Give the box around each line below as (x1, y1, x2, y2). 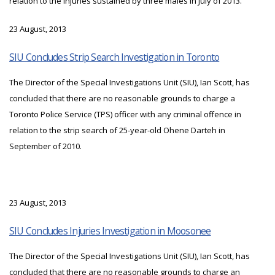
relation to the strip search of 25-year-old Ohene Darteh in (9, 125, 225, 136)
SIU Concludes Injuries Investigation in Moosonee (9, 224, 211, 238)
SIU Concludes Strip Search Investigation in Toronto (9, 50, 220, 64)
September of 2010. (9, 141, 82, 152)
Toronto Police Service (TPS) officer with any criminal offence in (9, 109, 241, 120)
